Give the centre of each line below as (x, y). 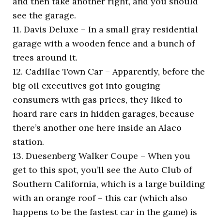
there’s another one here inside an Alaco (97, 127)
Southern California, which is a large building (109, 184)
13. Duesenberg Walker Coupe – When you (102, 155)
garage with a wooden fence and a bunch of (104, 43)
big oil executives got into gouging (87, 85)
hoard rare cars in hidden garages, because (104, 113)
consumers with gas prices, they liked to (98, 99)
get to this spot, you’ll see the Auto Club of (102, 170)
